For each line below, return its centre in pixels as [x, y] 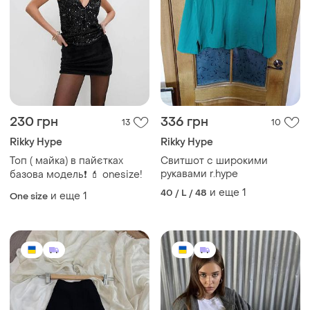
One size [29, 196]
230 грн [34, 122]
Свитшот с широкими [214, 161]
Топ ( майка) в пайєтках [66, 161]
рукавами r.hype [199, 174]
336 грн [184, 122]
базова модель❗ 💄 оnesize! [76, 174]
